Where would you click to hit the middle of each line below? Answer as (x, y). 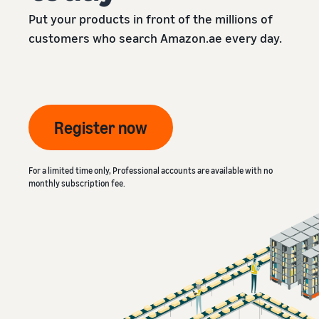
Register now (101, 127)
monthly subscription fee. (77, 183)
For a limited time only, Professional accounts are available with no (151, 170)
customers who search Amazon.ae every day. (155, 37)
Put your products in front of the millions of (151, 18)
